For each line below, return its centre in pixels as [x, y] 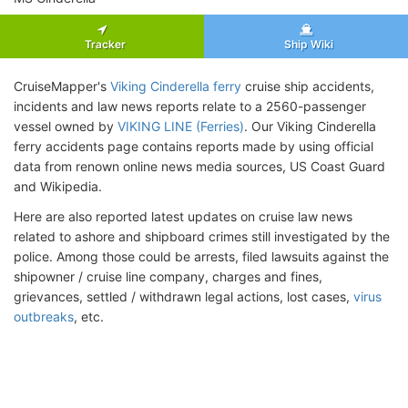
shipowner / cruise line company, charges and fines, [168, 276]
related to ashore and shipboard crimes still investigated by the [202, 236]
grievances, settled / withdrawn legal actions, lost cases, [184, 296]
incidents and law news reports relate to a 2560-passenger [190, 106]
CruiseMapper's [62, 86]
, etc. [89, 316]
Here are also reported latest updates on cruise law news [183, 216]
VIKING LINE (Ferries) [181, 126]
